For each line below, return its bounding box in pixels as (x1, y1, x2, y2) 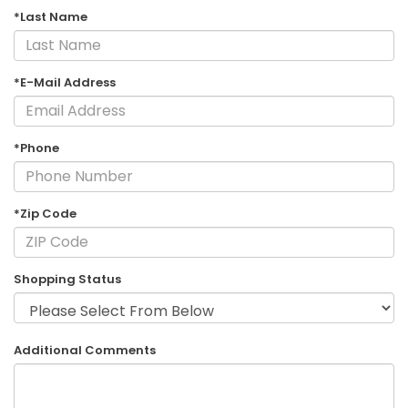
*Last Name (14, 7, 87, 25)
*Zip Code (14, 204, 76, 222)
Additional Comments (14, 342, 156, 360)
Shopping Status (14, 270, 121, 288)
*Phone (14, 138, 59, 157)
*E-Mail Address (14, 73, 116, 91)
